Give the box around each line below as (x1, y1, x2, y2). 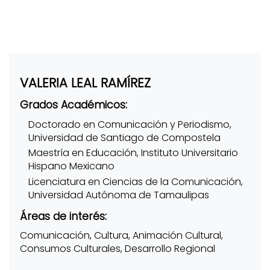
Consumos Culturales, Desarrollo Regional (19, 242, 215, 256)
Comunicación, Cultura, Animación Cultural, (19, 228, 223, 243)
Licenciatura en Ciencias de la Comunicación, (28, 174, 243, 189)
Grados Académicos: (19, 98, 127, 113)
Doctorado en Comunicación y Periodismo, (28, 117, 231, 131)
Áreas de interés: (19, 209, 107, 224)
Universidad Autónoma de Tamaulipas (28, 187, 209, 202)
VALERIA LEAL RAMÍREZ (19, 74, 151, 92)
